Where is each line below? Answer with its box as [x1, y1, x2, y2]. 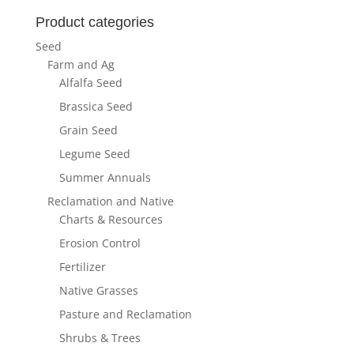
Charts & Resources [58, 212, 163, 228]
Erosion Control [58, 235, 141, 251]
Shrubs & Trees [58, 330, 141, 346]
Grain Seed [58, 122, 118, 138]
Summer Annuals [58, 170, 151, 186]
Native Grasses [58, 283, 138, 299]
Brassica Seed [58, 99, 133, 115]
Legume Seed [58, 146, 130, 162]
